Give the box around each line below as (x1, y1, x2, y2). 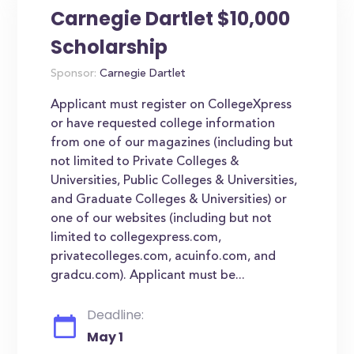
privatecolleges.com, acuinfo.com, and (51, 250, 277, 263)
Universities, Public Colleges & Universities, (51, 175, 298, 187)
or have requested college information (51, 118, 276, 130)
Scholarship (51, 34, 168, 60)
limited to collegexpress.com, (51, 232, 222, 244)
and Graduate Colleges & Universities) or (51, 194, 288, 206)
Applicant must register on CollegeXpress (51, 99, 292, 111)
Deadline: (87, 306, 145, 324)
